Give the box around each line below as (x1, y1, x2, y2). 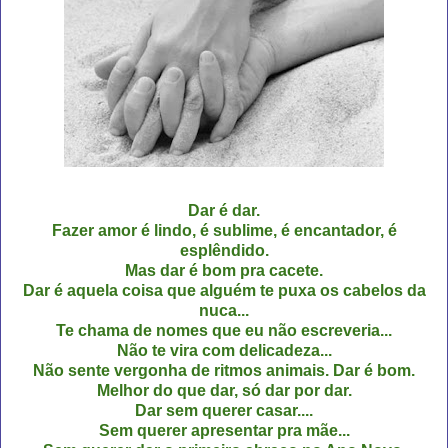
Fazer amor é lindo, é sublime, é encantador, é (51, 221, 397, 239)
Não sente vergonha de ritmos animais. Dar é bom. (33, 361, 415, 379)
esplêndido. (179, 241, 269, 259)
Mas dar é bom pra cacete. (125, 261, 323, 279)
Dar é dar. (188, 201, 260, 219)
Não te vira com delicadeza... (116, 341, 332, 359)
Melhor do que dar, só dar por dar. (96, 381, 352, 399)
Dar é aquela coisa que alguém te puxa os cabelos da (22, 281, 426, 299)
